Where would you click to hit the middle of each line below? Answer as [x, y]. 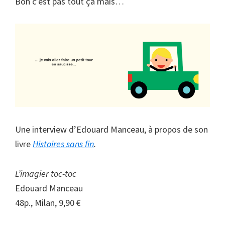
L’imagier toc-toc [46, 174]
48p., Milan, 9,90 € [48, 203]
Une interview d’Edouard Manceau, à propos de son [111, 130]
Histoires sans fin [63, 144]
